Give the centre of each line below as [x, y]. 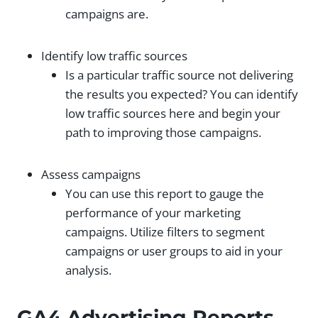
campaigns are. [107, 13]
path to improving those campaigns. [163, 132]
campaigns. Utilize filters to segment [165, 231]
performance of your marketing [153, 212]
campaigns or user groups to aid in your [174, 251]
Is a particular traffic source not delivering [179, 75]
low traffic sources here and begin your [173, 113]
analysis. [88, 270]
